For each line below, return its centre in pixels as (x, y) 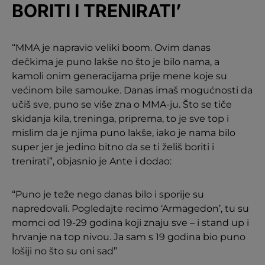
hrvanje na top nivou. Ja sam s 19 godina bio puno (129, 237)
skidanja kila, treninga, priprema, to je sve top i (120, 118)
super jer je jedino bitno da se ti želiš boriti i (113, 147)
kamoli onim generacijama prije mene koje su (119, 76)
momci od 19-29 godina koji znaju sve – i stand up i (130, 222)
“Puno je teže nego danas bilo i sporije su (108, 194)
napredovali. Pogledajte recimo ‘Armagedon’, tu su (130, 208)
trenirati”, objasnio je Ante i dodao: (92, 161)
